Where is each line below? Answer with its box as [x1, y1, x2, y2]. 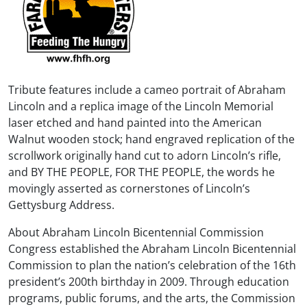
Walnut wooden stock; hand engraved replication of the [8, 131, 295, 147]
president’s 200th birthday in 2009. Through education [8, 273, 289, 289]
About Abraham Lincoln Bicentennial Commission [8, 224, 264, 240]
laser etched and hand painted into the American [8, 114, 262, 130]
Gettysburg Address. [8, 197, 114, 212]
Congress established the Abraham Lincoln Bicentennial [8, 241, 296, 256]
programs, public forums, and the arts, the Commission [8, 290, 295, 306]
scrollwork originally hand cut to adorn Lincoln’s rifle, [8, 147, 281, 163]
